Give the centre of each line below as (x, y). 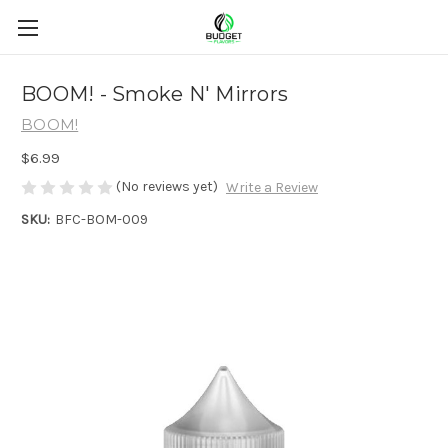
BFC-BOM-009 (101, 220)
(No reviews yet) (167, 186)
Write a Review (271, 188)
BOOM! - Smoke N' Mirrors (154, 94)
